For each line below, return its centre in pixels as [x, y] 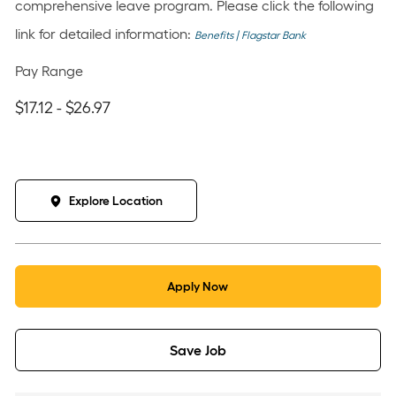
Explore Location [115, 201]
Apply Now [198, 287]
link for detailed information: [104, 34]
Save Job [198, 350]
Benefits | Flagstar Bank [250, 35]
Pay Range [49, 71]
